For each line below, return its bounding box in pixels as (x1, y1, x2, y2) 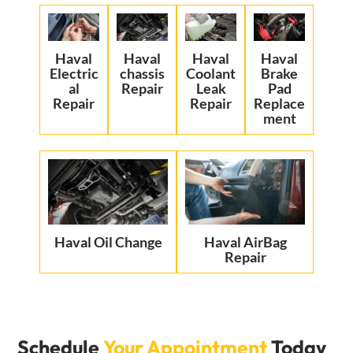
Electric (49, 65, 98, 83)
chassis (120, 65, 165, 83)
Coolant (186, 65, 236, 83)
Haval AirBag (203, 233, 287, 251)
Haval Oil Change (54, 233, 162, 251)
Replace (254, 95, 305, 113)
